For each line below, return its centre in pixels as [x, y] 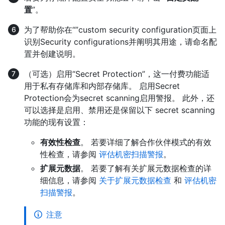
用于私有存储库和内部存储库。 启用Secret [102, 86]
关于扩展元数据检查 [135, 180]
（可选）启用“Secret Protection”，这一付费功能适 [117, 74]
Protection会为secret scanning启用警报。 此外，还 [119, 98]
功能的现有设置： [56, 122]
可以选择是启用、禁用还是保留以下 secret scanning [120, 110]
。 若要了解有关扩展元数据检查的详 [146, 168]
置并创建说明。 [52, 53]
